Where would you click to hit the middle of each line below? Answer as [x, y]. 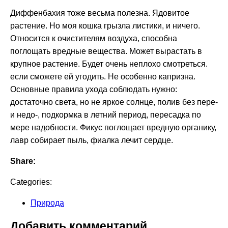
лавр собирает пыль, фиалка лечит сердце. [92, 140]
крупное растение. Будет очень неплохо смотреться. [109, 64]
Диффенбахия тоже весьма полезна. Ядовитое [100, 13]
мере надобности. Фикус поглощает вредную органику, [113, 127]
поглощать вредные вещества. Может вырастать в [106, 51]
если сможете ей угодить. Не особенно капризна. [103, 76]
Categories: [31, 182]
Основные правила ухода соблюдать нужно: [94, 89]
